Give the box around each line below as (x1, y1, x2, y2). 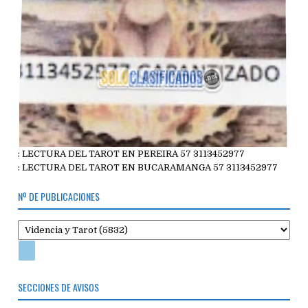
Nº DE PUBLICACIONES (18, 189, 100, 204)
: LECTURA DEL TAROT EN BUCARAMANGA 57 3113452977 (18, 162, 278, 173)
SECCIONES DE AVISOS (18, 279, 100, 294)
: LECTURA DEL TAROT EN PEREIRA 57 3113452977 (18, 148, 245, 159)
